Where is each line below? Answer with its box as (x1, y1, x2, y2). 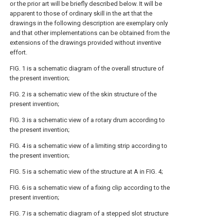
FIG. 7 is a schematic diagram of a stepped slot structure (10, 210, 168, 217)
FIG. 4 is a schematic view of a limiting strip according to (10, 142, 167, 149)
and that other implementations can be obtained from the (10, 29, 170, 36)
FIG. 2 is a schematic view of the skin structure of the (10, 91, 157, 98)
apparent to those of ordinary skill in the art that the (10, 10, 152, 17)
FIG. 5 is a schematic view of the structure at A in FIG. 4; (10, 168, 163, 175)
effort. (10, 49, 27, 56)
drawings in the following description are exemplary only (10, 19, 168, 27)
